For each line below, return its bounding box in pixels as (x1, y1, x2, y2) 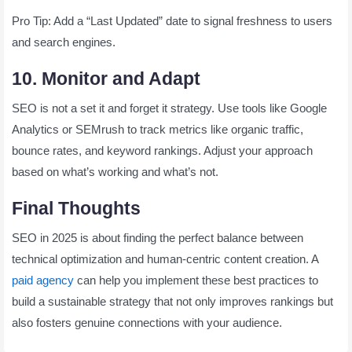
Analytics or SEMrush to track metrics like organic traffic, (12, 122, 303, 136)
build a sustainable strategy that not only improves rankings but (12, 294, 333, 308)
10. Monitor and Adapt (12, 68, 200, 89)
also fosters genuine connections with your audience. (12, 315, 282, 329)
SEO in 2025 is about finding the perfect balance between (12, 230, 303, 244)
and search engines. (12, 35, 115, 49)
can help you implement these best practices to (74, 273, 318, 287)
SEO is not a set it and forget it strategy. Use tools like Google (12, 101, 327, 115)
